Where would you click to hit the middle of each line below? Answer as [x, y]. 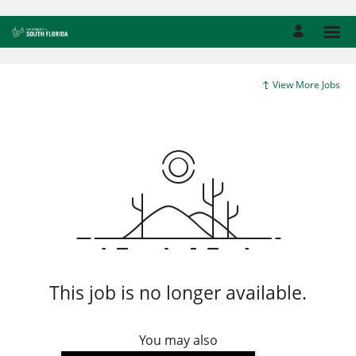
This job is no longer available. [178, 293]
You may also [178, 341]
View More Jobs [306, 85]
